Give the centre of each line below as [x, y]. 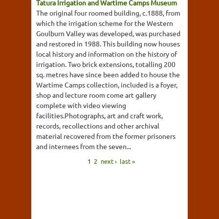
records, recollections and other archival [98, 126]
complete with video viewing [81, 105]
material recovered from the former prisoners [106, 136]
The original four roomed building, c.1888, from [108, 13]
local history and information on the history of [107, 54]
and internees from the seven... [84, 146]
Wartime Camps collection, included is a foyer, [107, 85]
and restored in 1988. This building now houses [108, 44]
